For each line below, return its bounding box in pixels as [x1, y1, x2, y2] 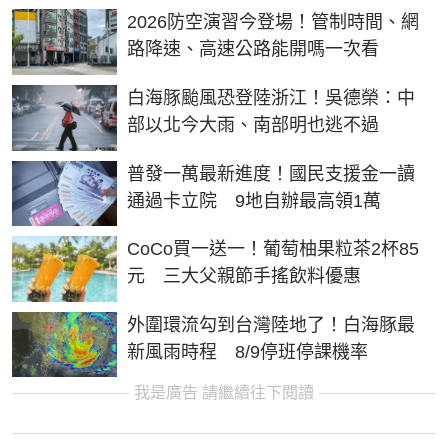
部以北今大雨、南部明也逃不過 [127, 114, 379, 135]
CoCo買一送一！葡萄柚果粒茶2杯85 [127, 239, 419, 260]
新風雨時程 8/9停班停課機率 [127, 341, 368, 362]
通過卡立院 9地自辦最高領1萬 [127, 190, 381, 211]
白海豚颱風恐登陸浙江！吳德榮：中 [127, 87, 415, 108]
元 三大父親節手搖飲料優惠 [127, 266, 361, 287]
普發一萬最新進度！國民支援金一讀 [127, 163, 415, 184]
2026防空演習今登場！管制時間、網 [127, 12, 419, 33]
